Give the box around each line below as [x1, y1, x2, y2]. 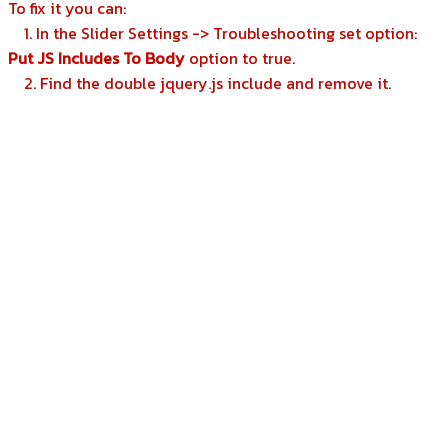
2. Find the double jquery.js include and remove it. [8, 71, 391, 95]
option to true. [185, 46, 295, 70]
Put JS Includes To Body [8, 46, 185, 70]
